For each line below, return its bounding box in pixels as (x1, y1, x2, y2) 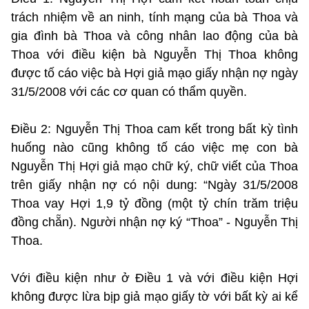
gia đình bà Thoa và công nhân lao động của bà (11, 28, 298, 43)
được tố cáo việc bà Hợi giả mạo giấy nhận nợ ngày (11, 66, 298, 80)
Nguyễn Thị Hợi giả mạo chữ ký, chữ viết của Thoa (11, 159, 298, 173)
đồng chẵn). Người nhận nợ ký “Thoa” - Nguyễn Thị (11, 215, 298, 229)
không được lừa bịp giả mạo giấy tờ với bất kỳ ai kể (11, 289, 298, 303)
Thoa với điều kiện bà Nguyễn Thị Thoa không (11, 47, 298, 61)
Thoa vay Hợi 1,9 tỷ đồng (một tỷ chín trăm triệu (11, 196, 298, 210)
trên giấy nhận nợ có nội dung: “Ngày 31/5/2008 (11, 177, 298, 192)
